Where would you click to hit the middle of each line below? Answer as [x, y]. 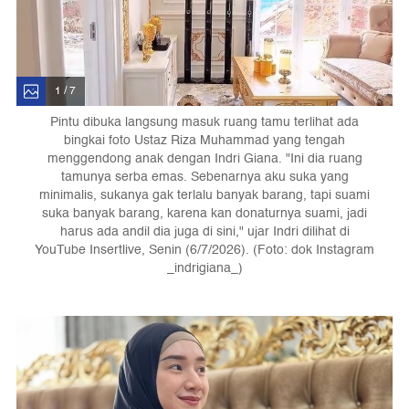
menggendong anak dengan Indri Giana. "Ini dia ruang [204, 158]
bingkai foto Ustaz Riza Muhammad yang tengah [204, 140]
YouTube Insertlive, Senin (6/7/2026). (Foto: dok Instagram [204, 249]
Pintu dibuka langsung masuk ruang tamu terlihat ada [204, 121]
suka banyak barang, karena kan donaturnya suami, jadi [204, 213]
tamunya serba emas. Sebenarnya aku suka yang [204, 176]
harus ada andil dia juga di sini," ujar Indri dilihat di [204, 231]
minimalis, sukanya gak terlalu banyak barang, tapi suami [204, 194]
